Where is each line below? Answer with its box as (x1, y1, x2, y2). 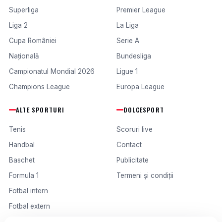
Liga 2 (9, 21, 28, 29)
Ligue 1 (116, 67, 138, 75)
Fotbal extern (9, 202, 50, 210)
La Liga (116, 21, 139, 29)
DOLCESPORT (123, 106, 164, 114)
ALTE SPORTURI (16, 106, 65, 114)
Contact (116, 141, 142, 149)
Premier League (116, 6, 166, 14)
